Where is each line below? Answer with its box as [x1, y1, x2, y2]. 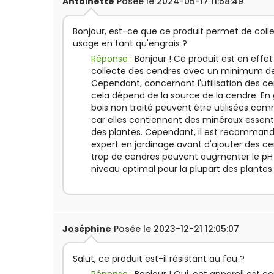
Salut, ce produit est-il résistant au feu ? [73, 253, 245, 265]
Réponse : [91, 53, 135, 65]
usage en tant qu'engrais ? [73, 37, 187, 50]
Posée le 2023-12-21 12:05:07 [111, 223, 239, 235]
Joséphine [62, 223, 111, 235]
